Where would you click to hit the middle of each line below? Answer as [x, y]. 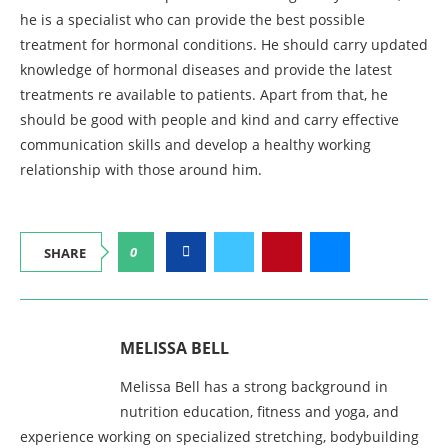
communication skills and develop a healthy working [195, 145]
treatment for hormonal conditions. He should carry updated [224, 45]
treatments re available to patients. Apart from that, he [204, 95]
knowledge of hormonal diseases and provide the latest [206, 70]
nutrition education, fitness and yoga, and [259, 412]
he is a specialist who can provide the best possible [192, 20]
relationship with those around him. [141, 170]
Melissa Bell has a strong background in [254, 387]
